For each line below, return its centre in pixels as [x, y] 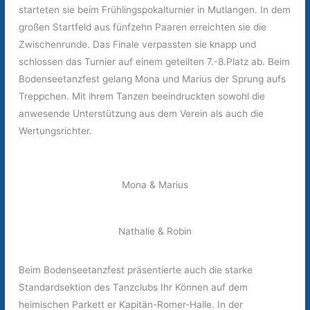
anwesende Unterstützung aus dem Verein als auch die [142, 114]
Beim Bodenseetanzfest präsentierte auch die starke [136, 270]
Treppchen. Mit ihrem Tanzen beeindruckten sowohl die [142, 97]
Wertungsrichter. [56, 131]
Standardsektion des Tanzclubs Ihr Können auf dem [134, 288]
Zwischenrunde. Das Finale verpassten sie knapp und [138, 45]
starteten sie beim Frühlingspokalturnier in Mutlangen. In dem [155, 10]
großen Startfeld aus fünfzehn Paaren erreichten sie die [143, 27]
